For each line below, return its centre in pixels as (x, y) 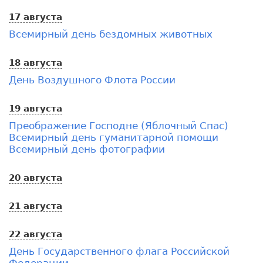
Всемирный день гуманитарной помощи (114, 137)
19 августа (36, 108)
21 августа (36, 206)
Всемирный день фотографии (87, 149)
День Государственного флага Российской (119, 251)
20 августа (36, 178)
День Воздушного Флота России (92, 80)
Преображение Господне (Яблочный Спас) (119, 125)
